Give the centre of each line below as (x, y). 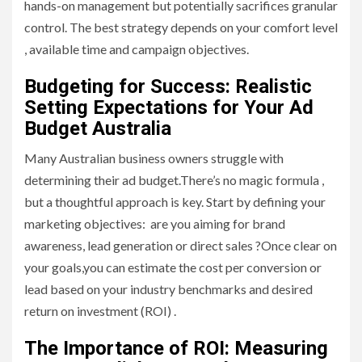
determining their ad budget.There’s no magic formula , (174, 180)
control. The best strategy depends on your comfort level (181, 27)
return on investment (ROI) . (100, 311)
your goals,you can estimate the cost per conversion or (173, 267)
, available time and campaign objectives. (137, 49)
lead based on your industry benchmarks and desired (168, 289)
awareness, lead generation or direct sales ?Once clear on (181, 246)
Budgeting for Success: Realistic (168, 87)
